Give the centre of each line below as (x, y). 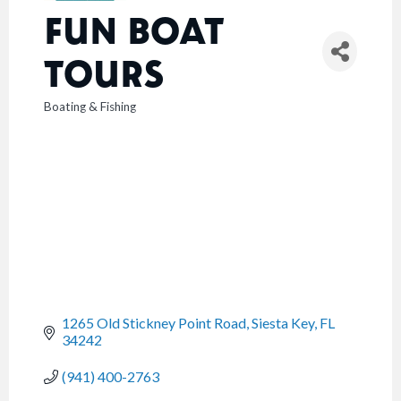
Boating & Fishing (90, 107)
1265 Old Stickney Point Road (154, 323)
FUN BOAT (134, 30)
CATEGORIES (82, 116)
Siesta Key (283, 323)
